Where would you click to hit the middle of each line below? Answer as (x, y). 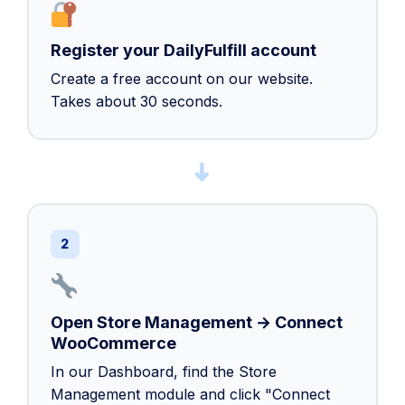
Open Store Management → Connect (196, 322)
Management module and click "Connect (190, 394)
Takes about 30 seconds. (136, 102)
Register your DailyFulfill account (183, 51)
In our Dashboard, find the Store (163, 371)
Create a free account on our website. (181, 79)
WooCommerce (113, 343)
